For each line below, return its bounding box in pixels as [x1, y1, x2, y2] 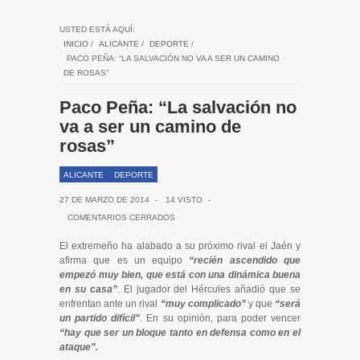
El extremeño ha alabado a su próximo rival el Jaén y [59, 239, 301, 252]
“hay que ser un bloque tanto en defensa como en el [59, 326, 301, 338]
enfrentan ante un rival [59, 297, 161, 309]
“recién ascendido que [182, 254, 301, 266]
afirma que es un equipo [59, 254, 183, 266]
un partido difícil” [59, 312, 141, 324]
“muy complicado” [160, 297, 246, 309]
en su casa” [59, 283, 117, 295]
